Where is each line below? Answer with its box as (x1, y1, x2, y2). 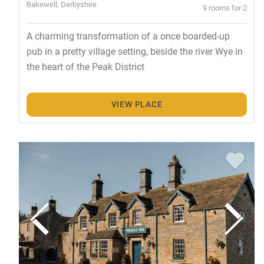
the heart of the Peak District (26, 60, 144, 73)
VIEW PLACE (111, 98, 163, 110)
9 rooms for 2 (203, 2, 247, 13)
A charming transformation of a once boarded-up (26, 29, 230, 42)
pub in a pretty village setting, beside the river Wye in (26, 45, 243, 58)
